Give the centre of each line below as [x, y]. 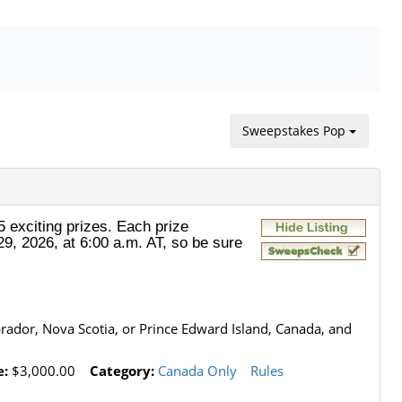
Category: [122, 371]
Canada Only [197, 371]
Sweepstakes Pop [296, 130]
